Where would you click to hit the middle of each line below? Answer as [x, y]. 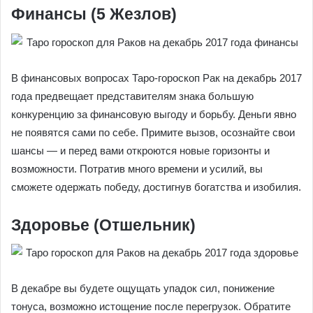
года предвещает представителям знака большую [132, 96]
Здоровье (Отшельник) [103, 225]
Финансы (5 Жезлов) [94, 14]
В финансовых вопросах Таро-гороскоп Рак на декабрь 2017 [156, 78]
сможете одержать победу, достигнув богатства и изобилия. [156, 187]
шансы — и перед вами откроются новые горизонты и [140, 150]
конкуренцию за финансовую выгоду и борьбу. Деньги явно [154, 114]
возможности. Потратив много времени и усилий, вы [137, 168]
